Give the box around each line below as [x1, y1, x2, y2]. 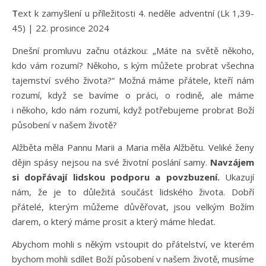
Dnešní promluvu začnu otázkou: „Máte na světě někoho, [12, 45, 254, 56]
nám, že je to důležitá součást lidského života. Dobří [12, 186, 254, 198]
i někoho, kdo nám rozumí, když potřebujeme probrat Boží [12, 104, 254, 116]
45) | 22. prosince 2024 [12, 22, 109, 34]
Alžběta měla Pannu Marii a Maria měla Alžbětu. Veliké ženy [12, 141, 254, 153]
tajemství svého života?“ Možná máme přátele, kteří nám [12, 74, 254, 86]
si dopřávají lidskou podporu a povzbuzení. [12, 171, 220, 183]
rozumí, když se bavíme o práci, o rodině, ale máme [12, 89, 254, 101]
